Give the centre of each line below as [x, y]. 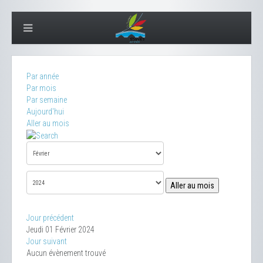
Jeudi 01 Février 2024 [60, 230]
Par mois [41, 88]
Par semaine [47, 100]
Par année [43, 76]
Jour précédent [50, 218]
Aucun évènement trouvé [66, 253]
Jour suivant [47, 242]
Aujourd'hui [45, 112]
